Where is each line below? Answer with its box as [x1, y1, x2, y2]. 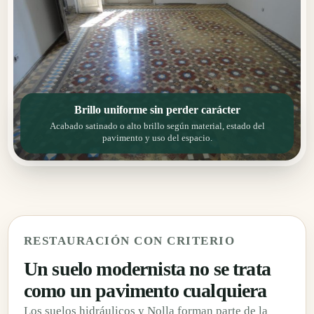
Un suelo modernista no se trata [24, 257, 271, 280]
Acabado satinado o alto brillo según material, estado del [49, 120, 265, 131]
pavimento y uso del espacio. [102, 132, 212, 143]
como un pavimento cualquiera [24, 279, 267, 301]
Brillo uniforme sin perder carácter [74, 103, 240, 116]
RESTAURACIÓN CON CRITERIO [24, 233, 235, 247]
